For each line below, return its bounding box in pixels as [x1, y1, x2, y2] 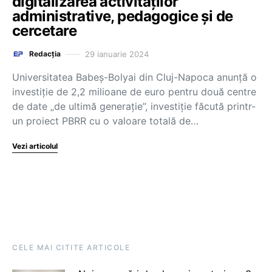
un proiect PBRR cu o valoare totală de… [12, 115, 199, 127]
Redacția [29, 49, 61, 58]
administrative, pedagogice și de [12, 7, 233, 25]
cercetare [12, 22, 77, 39]
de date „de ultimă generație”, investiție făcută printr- [12, 100, 256, 112]
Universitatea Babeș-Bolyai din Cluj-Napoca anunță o [12, 71, 257, 83]
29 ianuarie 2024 [85, 49, 149, 59]
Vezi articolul [12, 141, 58, 151]
